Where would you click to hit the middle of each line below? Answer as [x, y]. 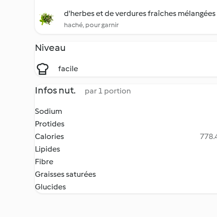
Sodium [48, 111]
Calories [49, 136]
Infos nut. [56, 90]
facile [68, 69]
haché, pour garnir [91, 25]
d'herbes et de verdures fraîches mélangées [140, 13]
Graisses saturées [65, 174]
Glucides [50, 187]
